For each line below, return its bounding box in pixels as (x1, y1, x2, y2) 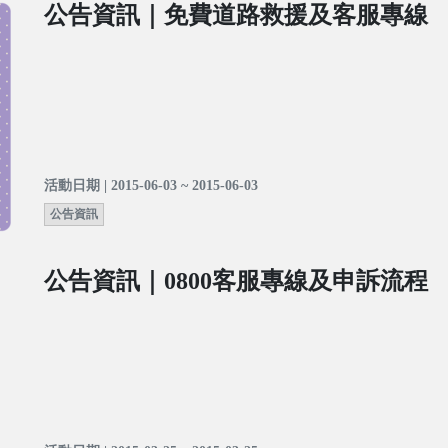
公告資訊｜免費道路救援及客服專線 (44, 2, 428, 29)
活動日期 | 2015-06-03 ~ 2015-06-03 (44, 178, 258, 194)
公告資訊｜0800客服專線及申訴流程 (44, 268, 428, 295)
